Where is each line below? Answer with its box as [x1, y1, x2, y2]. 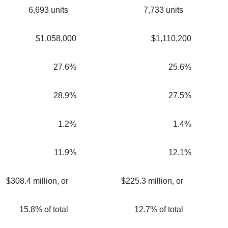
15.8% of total [19, 205, 68, 214]
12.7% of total [134, 205, 183, 214]
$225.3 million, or [121, 177, 183, 186]
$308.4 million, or [6, 177, 68, 186]
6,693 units [28, 6, 68, 15]
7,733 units [144, 6, 183, 15]
